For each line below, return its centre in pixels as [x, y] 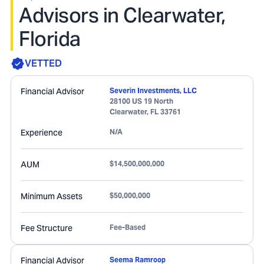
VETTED [43, 63]
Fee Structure [47, 228]
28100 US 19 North [141, 101]
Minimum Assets [52, 196]
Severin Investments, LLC [153, 90]
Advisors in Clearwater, [122, 15]
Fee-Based [128, 227]
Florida [50, 39]
